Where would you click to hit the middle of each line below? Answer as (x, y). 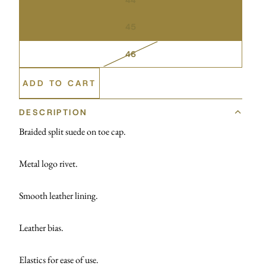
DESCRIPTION (53, 112)
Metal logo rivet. (48, 163)
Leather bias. (41, 227)
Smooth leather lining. (58, 195)
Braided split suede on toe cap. (72, 131)
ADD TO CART (59, 83)
